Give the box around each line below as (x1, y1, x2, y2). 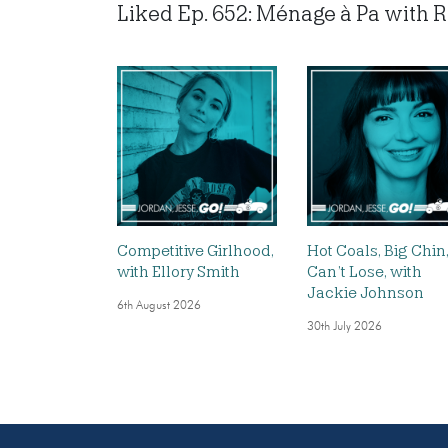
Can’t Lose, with (307, 262, 422, 281)
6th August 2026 (117, 299, 201, 312)
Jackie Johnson (307, 283, 424, 302)
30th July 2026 (307, 320, 382, 333)
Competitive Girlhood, (117, 241, 274, 260)
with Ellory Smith (117, 262, 240, 281)
